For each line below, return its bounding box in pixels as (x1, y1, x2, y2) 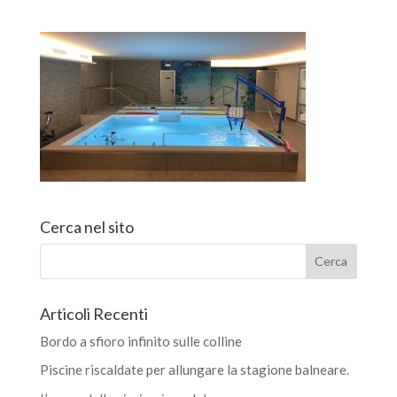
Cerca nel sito (39, 216, 134, 237)
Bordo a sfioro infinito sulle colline (39, 332, 242, 349)
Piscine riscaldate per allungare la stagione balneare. (39, 362, 349, 378)
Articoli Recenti (39, 303, 148, 323)
